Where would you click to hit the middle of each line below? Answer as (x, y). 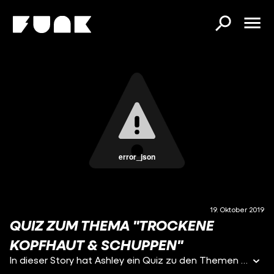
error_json (137, 157)
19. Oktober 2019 (237, 209)
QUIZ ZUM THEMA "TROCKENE (112, 225)
